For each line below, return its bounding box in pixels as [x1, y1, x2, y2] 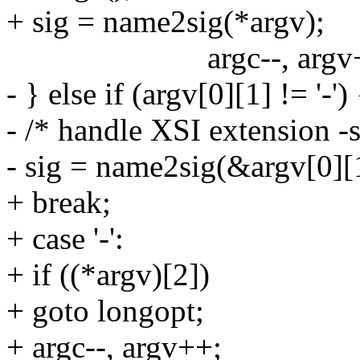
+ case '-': [6, 220, 124, 256]
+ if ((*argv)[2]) [6, 256, 210, 292]
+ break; [6, 184, 111, 219]
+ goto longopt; [6, 292, 204, 328]
